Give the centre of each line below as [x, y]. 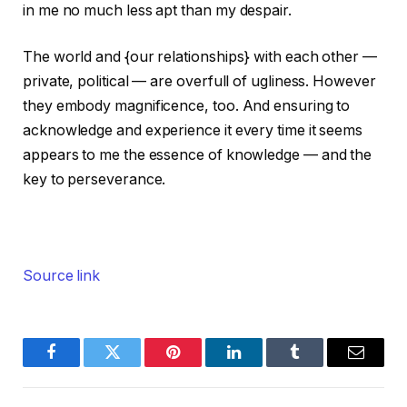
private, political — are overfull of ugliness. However [199, 82]
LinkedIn [263, 366]
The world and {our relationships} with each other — [200, 57]
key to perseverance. [94, 180]
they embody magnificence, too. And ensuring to [187, 106]
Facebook [82, 366]
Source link [62, 275]
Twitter [134, 366]
